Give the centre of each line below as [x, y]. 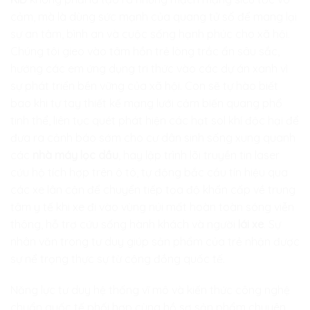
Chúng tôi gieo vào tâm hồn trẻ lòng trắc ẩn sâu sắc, [145, 51]
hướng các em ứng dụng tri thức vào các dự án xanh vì [149, 68]
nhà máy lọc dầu [75, 155]
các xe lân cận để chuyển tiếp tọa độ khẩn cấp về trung [153, 189]
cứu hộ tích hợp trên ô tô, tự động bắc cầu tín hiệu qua [149, 172]
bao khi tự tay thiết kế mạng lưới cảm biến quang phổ [146, 103]
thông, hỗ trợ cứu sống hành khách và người [124, 224]
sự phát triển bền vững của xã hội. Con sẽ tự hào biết [144, 85]
